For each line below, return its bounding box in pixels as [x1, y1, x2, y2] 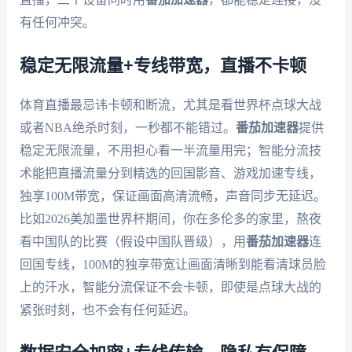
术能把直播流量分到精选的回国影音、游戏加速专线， [19, 166, 321, 180]
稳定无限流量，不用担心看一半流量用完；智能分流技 [19, 143, 321, 157]
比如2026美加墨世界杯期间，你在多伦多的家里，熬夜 [19, 211, 321, 225]
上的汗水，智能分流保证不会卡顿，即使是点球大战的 [19, 280, 321, 294]
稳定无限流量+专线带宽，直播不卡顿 [19, 57, 306, 75]
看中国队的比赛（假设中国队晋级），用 [19, 234, 246, 248]
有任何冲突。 [19, 16, 95, 30]
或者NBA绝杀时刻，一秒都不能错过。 [19, 120, 236, 134]
